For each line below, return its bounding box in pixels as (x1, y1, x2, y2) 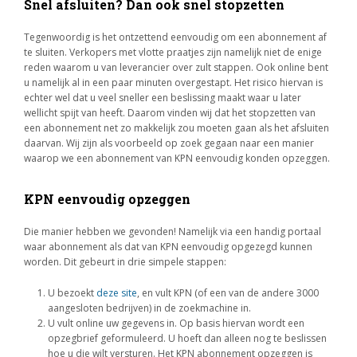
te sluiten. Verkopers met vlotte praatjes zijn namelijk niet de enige (24, 45, 322, 59)
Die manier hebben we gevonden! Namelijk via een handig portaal (24, 225, 321, 238)
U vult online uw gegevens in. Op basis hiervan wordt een (48, 316, 304, 330)
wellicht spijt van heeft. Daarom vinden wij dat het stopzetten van (24, 106, 316, 120)
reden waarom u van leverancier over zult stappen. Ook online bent (24, 61, 328, 74)
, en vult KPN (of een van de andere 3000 (137, 286, 319, 300)
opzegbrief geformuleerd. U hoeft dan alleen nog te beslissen (48, 331, 327, 345)
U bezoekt (48, 286, 96, 300)
